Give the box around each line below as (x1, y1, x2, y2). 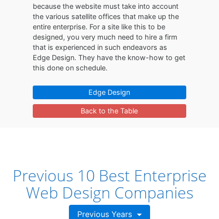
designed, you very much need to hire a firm (33, 33, 178, 41)
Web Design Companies (25, 182, 194, 203)
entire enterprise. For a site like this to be (33, 22, 166, 31)
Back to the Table (81, 107, 138, 115)
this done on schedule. (33, 64, 108, 72)
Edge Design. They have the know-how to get (33, 53, 186, 62)
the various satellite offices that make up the (33, 12, 179, 21)
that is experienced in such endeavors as (33, 43, 168, 51)
